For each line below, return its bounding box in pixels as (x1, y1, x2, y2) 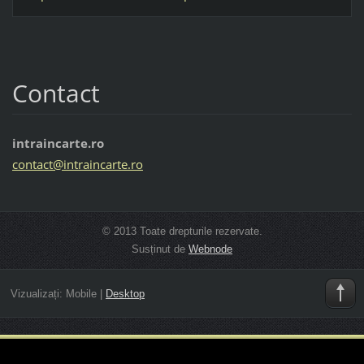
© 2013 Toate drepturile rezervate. (102, 224, 262, 237)
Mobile (65, 288, 97, 301)
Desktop (105, 288, 145, 301)
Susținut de (132, 242, 188, 255)
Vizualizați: (10, 288, 66, 301)
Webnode (188, 242, 232, 255)
